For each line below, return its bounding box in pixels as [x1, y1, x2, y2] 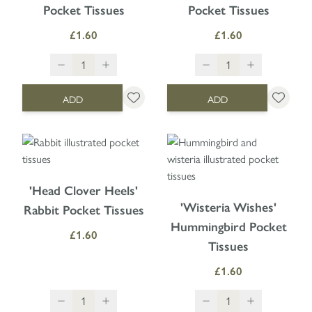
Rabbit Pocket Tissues [23, 202, 144, 218]
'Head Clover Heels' [29, 182, 138, 198]
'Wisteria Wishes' [180, 199, 276, 215]
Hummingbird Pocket [170, 219, 287, 235]
